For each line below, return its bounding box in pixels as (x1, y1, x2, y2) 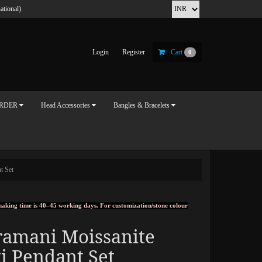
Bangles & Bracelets (113, 101, 170, 109)
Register (122, 47, 146, 56)
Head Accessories (41, 101, 90, 109)
